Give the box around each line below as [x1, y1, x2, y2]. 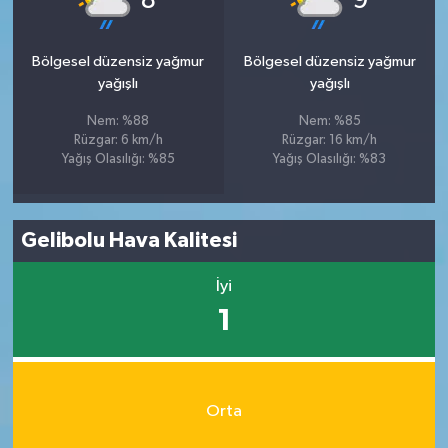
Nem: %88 [87, 114, 150, 128]
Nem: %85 [298, 114, 361, 128]
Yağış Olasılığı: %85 [61, 152, 175, 166]
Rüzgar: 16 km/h [282, 133, 378, 147]
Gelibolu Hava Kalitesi [21, 230, 238, 252]
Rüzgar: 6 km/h [73, 133, 163, 147]
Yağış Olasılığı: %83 [273, 152, 387, 166]
